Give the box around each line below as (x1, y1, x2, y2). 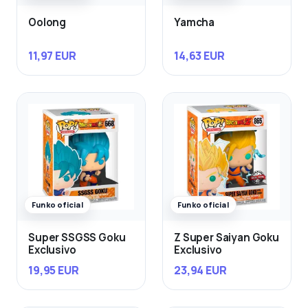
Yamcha (174, 15, 215, 30)
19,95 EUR (28, 263, 79, 278)
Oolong (28, 15, 67, 30)
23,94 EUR (174, 263, 227, 278)
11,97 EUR (28, 47, 76, 63)
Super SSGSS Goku (28, 230, 126, 245)
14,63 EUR (174, 47, 225, 63)
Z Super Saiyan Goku (174, 230, 279, 245)
